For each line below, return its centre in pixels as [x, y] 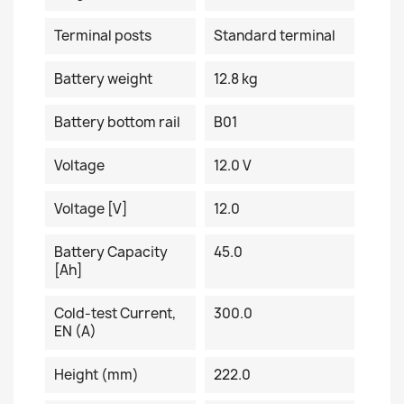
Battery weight [103, 79]
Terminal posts [103, 36]
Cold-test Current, [115, 313]
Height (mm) [96, 375]
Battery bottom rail [117, 122]
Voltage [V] [91, 209]
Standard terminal [274, 36]
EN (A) [75, 331]
